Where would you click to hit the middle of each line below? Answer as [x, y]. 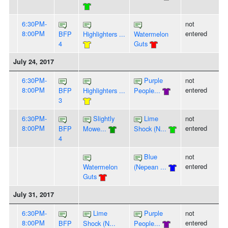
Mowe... [95, 129]
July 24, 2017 [34, 62]
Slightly [104, 119]
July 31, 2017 [34, 195]
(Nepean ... [150, 167]
